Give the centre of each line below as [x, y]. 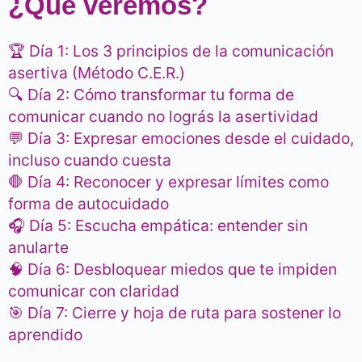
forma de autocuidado [88, 204]
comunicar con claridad [94, 291]
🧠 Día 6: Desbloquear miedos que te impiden [173, 269]
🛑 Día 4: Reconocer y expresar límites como [168, 182]
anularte [38, 248]
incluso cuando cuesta [90, 160]
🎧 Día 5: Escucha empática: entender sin [158, 226]
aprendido [45, 335]
